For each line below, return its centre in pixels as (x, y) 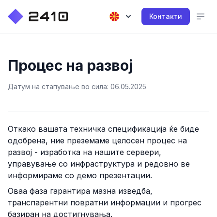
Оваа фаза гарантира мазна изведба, (80, 191)
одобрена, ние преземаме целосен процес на (97, 140)
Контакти (166, 16)
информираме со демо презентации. (80, 175)
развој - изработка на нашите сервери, (85, 152)
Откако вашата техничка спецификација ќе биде (103, 129)
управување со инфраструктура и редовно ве (99, 164)
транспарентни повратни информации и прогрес (105, 202)
